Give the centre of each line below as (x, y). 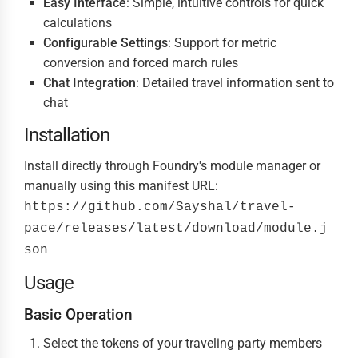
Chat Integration (89, 83)
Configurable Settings (105, 43)
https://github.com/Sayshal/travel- (160, 207)
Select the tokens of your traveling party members (183, 343)
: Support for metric (222, 43)
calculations (78, 23)
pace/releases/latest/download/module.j (176, 229)
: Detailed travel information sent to (235, 83)
